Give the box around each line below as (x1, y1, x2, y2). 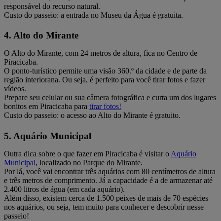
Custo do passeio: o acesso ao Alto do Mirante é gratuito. (4, 111, 183, 120)
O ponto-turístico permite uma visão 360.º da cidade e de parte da (4, 67, 207, 75)
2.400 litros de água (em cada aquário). (4, 184, 127, 193)
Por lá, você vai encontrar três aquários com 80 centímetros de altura (4, 167, 216, 176)
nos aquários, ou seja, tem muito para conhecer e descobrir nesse (4, 202, 204, 211)
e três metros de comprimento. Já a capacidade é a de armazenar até (4, 176, 213, 184)
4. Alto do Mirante (4, 30, 78, 41)
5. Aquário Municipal (4, 130, 91, 141)
